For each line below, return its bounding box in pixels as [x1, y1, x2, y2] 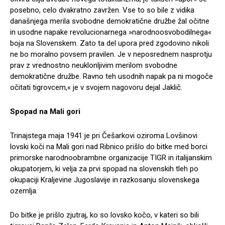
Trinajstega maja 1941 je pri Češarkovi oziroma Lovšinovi [10, 131, 197, 140]
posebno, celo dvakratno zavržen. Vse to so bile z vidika [10, 5, 194, 15]
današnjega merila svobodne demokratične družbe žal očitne [10, 16, 209, 26]
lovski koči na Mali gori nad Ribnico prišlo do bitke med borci [10, 142, 207, 151]
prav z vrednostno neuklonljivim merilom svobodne [10, 60, 177, 70]
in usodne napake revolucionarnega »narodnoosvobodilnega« [10, 27, 211, 37]
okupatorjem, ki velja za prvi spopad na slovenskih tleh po [10, 164, 198, 173]
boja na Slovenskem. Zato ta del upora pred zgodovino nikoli [10, 38, 209, 48]
